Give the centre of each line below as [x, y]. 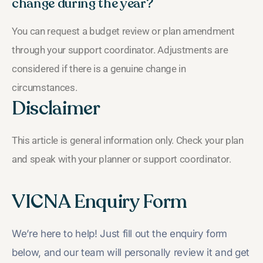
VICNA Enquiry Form [100, 202]
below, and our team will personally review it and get [131, 252]
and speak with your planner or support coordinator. [122, 159]
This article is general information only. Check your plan [128, 140]
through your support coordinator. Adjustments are [120, 50]
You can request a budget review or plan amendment [123, 31]
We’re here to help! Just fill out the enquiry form [120, 233]
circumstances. [45, 87]
